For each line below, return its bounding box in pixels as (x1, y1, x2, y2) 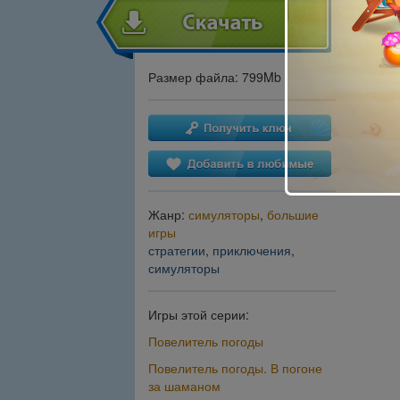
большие (267, 205, 319, 224)
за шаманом (148, 377, 221, 396)
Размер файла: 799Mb (148, 68, 281, 87)
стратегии (148, 241, 205, 260)
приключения (212, 241, 291, 260)
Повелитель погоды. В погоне (148, 359, 322, 378)
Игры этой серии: (148, 305, 249, 324)
